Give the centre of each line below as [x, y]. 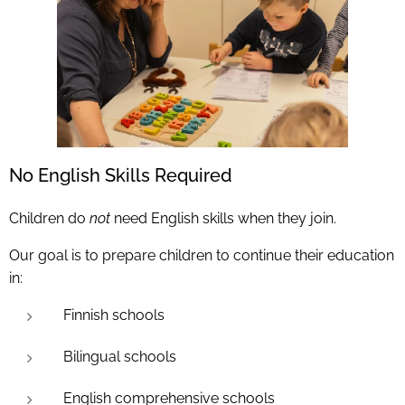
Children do [49, 219]
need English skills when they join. [223, 219]
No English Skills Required [121, 176]
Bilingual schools [120, 357]
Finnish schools [114, 316]
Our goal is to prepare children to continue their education [202, 256]
